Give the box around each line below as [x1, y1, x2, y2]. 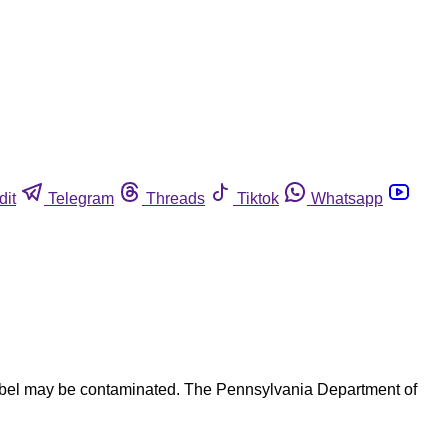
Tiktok [237, 189, 279, 207]
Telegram [48, 189, 114, 207]
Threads [146, 189, 205, 207]
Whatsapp [311, 189, 383, 207]
